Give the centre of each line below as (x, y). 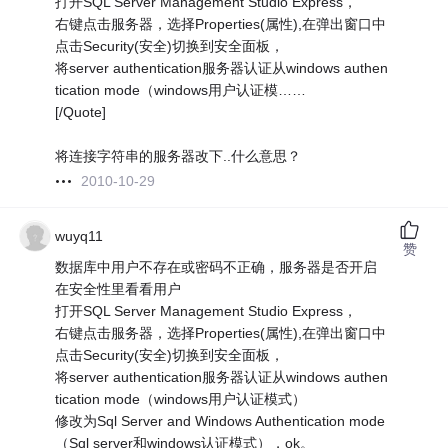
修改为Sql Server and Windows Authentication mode (220, 421)
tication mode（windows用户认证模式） (181, 399)
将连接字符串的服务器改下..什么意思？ (178, 156)
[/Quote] (81, 112)
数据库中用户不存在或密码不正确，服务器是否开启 (216, 267)
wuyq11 (79, 236)
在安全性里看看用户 (118, 289)
